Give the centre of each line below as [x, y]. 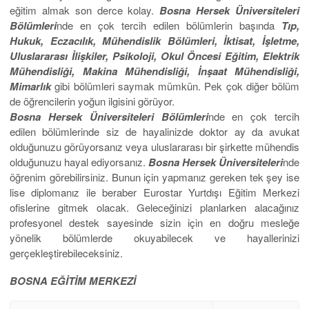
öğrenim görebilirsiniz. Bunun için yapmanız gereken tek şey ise [154, 177]
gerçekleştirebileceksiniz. [66, 253]
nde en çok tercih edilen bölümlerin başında [169, 26]
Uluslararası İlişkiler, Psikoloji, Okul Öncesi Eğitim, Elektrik [154, 56]
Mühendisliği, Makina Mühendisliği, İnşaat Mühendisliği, [154, 71]
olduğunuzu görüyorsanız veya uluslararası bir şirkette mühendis [154, 147]
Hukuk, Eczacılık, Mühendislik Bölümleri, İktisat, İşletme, [154, 41]
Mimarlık [30, 87]
